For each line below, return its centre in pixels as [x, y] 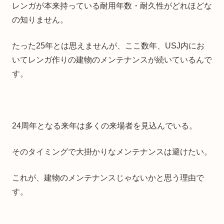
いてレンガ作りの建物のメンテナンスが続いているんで [112, 59]
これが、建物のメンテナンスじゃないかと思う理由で [108, 177]
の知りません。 [40, 19]
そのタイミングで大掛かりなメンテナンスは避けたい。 [112, 151]
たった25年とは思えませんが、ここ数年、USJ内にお [108, 45]
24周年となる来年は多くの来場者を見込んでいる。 [104, 125]
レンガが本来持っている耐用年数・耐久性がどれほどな [112, 5]
